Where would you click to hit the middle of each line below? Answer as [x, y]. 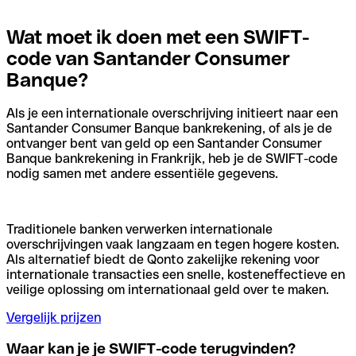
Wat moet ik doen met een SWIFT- [158, 37]
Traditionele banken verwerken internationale [139, 230]
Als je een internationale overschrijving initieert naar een [172, 114]
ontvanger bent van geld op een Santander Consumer [164, 144]
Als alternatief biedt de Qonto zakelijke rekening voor [163, 260]
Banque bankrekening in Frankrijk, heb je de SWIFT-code [172, 159]
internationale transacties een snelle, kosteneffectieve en [176, 275]
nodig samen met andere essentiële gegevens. [142, 174]
